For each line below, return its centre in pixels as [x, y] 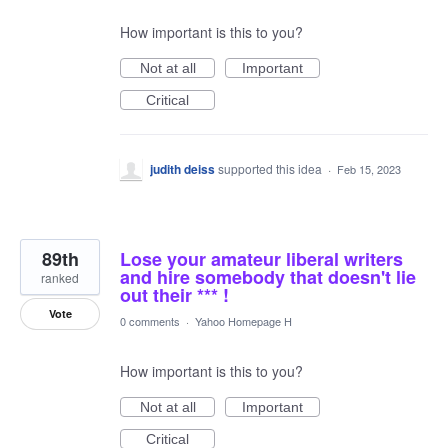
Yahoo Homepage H [243, 321]
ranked [60, 277]
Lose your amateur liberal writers [261, 259]
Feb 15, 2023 [369, 169]
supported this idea [271, 168]
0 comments [150, 321]
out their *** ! [174, 295]
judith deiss [182, 169]
